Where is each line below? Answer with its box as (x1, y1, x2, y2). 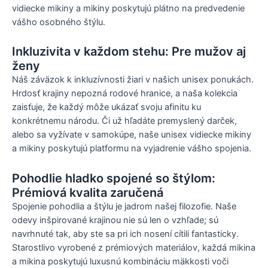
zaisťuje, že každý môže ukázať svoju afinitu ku (12, 102, 201, 113)
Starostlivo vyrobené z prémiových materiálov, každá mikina (12, 242, 255, 253)
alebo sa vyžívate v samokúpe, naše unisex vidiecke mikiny (12, 129, 251, 141)
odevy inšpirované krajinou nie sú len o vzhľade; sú (12, 214, 218, 226)
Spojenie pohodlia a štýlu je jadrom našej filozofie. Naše (12, 200, 236, 212)
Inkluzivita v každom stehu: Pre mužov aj (12, 44, 246, 59)
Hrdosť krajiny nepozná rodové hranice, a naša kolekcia (12, 88, 237, 99)
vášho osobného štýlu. (12, 16, 105, 28)
